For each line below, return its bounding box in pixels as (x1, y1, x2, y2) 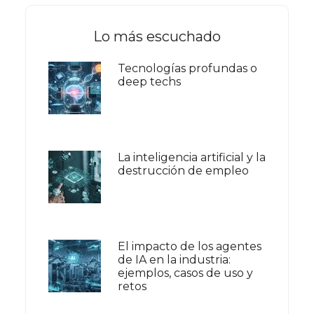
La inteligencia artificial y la (117, 151, 266, 165)
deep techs (117, 75, 181, 89)
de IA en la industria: (117, 253, 231, 267)
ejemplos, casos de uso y (117, 266, 253, 280)
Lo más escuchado (93, 28, 221, 46)
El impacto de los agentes (117, 240, 261, 254)
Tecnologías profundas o (117, 62, 257, 76)
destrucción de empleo (117, 164, 249, 178)
